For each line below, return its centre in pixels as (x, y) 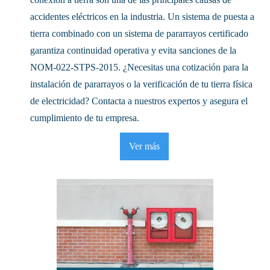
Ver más (144, 146)
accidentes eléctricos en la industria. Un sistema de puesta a (142, 17)
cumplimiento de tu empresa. (85, 118)
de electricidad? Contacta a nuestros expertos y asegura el (139, 101)
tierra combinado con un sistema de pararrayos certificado (139, 34)
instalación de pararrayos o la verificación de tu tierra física (141, 84)
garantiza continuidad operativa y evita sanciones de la (133, 51)
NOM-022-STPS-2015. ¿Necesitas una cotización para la (139, 67)
